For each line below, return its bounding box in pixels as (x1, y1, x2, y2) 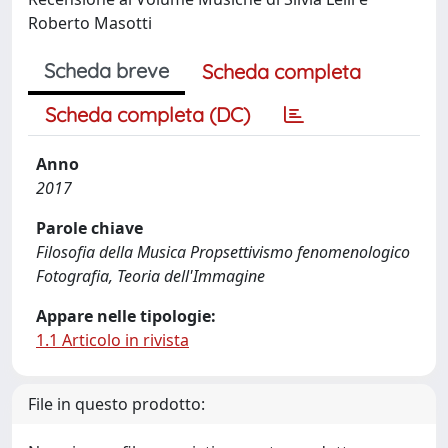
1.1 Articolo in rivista (36, 329, 189, 351)
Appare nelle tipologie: (36, 305, 216, 327)
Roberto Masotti (28, 12, 152, 34)
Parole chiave (36, 217, 143, 239)
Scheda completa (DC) (45, 102, 250, 127)
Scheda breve (44, 58, 169, 83)
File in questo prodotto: (28, 393, 205, 415)
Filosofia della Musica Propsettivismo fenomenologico (36, 241, 410, 263)
